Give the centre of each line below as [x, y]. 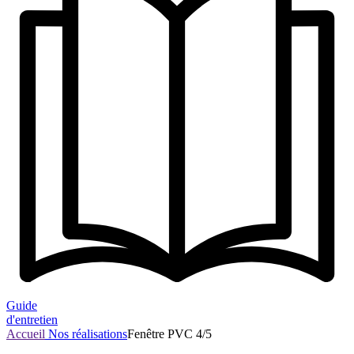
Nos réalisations [86, 334]
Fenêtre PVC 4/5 [169, 334]
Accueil [26, 334]
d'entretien [32, 320]
